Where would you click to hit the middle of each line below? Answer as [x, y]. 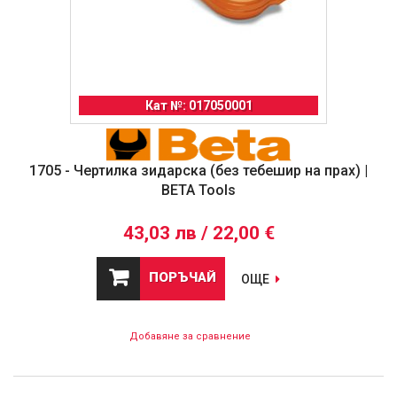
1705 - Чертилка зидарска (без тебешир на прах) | [198, 171]
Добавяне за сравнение [190, 336]
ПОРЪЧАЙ [183, 277]
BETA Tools [198, 190]
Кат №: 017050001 [198, 105]
